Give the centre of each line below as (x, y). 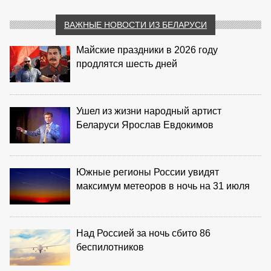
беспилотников (110, 247)
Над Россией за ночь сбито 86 (143, 233)
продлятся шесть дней (127, 64)
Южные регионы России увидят (148, 172)
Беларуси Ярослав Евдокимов (145, 125)
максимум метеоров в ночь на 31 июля (163, 186)
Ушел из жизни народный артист (149, 111)
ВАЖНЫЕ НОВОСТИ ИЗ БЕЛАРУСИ (135, 24)
